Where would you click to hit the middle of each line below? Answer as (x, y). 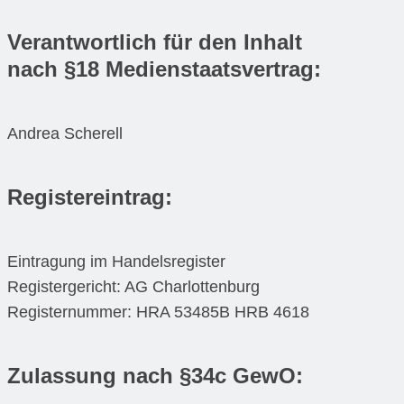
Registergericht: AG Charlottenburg (133, 286)
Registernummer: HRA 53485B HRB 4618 (158, 312)
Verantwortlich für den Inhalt (155, 42)
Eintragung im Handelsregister (116, 261)
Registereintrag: (90, 197)
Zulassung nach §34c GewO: (155, 375)
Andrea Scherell (65, 134)
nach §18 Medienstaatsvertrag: (164, 69)
